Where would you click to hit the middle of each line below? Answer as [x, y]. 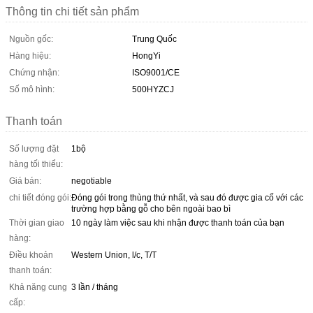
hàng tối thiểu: [36, 164]
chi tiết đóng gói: [40, 197]
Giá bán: [25, 181]
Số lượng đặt [34, 148]
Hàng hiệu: [30, 56]
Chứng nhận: [34, 72]
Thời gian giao [37, 223]
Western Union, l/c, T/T [114, 255]
